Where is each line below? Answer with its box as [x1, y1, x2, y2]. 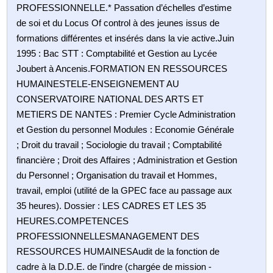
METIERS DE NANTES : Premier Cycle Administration [16, 108, 236, 119]
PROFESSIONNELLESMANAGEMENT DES [16, 230, 200, 241]
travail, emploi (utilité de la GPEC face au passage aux [16, 185, 233, 196]
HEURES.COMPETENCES [16, 215, 129, 226]
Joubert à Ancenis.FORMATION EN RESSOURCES [16, 63, 228, 74]
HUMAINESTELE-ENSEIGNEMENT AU [16, 78, 180, 89]
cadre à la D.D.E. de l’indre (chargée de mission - [16, 261, 212, 272]
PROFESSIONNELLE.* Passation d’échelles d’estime [16, 2, 232, 13]
